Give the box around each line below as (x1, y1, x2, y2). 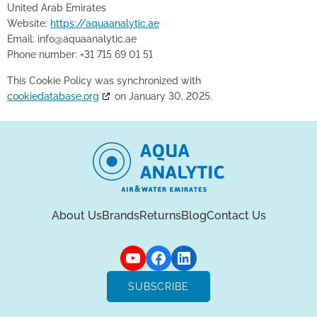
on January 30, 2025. (112, 90, 212, 102)
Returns (139, 209, 181, 223)
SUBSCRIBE (127, 281, 190, 293)
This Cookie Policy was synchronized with (7, 74, 201, 86)
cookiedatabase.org (7, 90, 99, 102)
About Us (51, 209, 102, 223)
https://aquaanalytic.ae (50, 18, 159, 30)
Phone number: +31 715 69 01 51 (7, 49, 153, 61)
